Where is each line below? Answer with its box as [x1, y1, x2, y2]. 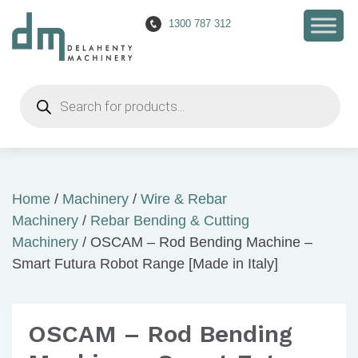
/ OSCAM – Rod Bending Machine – [78, 234, 312, 250]
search [19, 97, 62, 113]
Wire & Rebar [141, 191, 227, 207]
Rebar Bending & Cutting [90, 213, 249, 229]
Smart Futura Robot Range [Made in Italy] [12, 256, 278, 272]
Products [19, 83, 76, 99]
